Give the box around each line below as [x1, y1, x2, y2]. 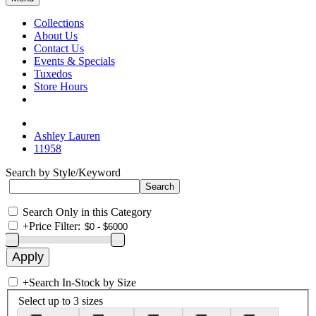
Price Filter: [29, 220, 80, 232]
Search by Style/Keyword [6, 166, 121, 178]
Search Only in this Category [23, 206, 152, 218]
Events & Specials [34, 55, 115, 67]
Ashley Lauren [34, 130, 100, 142]
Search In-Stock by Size [29, 276, 136, 288]
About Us [34, 30, 78, 42]
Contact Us [34, 42, 84, 54]
